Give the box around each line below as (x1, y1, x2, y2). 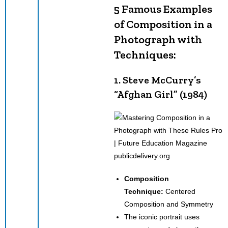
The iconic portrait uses (124, 212, 199, 221)
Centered (163, 187, 195, 195)
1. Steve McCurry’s (114, 73, 201, 86)
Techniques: (114, 47, 176, 62)
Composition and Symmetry (124, 199, 213, 208)
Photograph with (114, 32, 202, 46)
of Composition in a (114, 17, 212, 31)
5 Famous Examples (114, 2, 212, 16)
